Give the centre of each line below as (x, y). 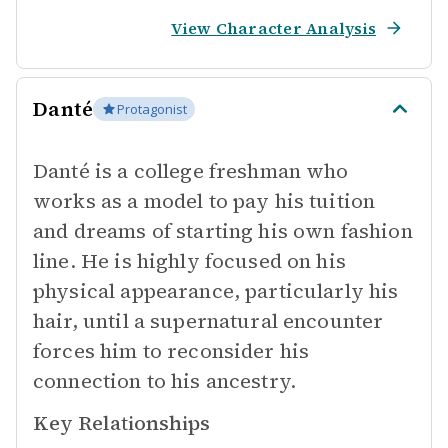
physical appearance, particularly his (216, 291)
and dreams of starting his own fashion (223, 231)
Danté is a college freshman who (191, 171)
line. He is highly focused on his (189, 261)
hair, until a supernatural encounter (208, 321)
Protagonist (152, 109)
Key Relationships (121, 423)
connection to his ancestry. (165, 381)
